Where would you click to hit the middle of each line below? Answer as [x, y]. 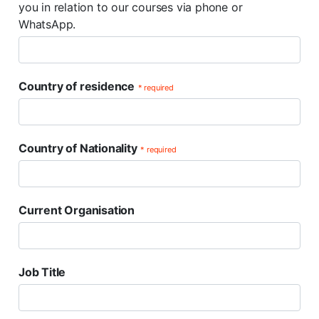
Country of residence [77, 86]
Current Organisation [77, 210]
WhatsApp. [47, 24]
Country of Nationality [78, 148]
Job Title [42, 272]
